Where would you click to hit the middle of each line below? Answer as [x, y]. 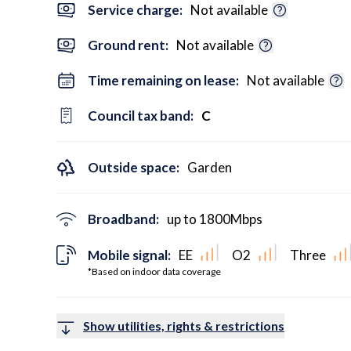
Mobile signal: [129, 255]
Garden [210, 167]
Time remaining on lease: [163, 80]
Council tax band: [141, 116]
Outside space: [134, 167]
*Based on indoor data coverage [154, 271]
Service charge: [135, 10]
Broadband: [123, 219]
